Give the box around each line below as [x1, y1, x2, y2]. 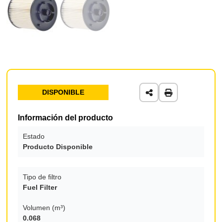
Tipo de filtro [23, 172, 62, 181]
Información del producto [18, 113, 113, 122]
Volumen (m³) [23, 203, 66, 212]
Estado [23, 132, 45, 140]
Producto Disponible [23, 142, 93, 151]
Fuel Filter [23, 183, 57, 191]
